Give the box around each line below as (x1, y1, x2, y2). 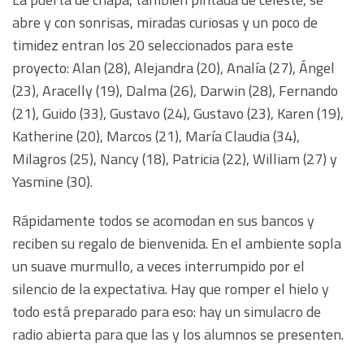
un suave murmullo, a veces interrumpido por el (12, 255, 305, 278)
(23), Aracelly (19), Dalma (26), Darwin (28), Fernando (12, 80, 338, 102)
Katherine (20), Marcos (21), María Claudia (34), (12, 125, 300, 148)
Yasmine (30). (12, 171, 93, 193)
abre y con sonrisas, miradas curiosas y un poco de (12, 11, 318, 34)
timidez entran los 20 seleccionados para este (12, 34, 293, 57)
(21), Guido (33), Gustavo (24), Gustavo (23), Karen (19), (12, 102, 344, 125)
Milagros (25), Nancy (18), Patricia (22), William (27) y (12, 148, 337, 171)
